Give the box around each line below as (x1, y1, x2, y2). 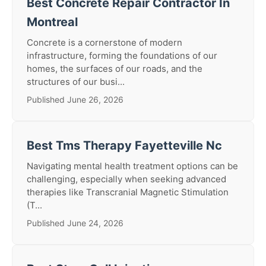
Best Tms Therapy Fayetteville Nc (27, 138, 222, 153)
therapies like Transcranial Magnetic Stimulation (27, 186, 229, 198)
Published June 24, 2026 (27, 218, 123, 228)
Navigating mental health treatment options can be (27, 160, 238, 172)
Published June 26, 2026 (27, 94, 123, 104)
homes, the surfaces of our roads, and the (27, 63, 202, 74)
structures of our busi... (27, 76, 125, 87)
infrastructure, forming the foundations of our (27, 50, 217, 61)
